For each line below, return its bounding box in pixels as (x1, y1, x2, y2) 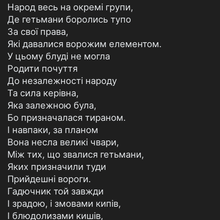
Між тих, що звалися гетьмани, (7, 149, 144, 160)
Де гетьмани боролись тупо (7, 14, 131, 25)
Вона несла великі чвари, (7, 137, 119, 147)
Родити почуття (7, 63, 78, 74)
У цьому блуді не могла (7, 51, 110, 61)
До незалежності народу (7, 75, 117, 86)
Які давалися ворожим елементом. (7, 38, 162, 49)
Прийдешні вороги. (7, 173, 91, 184)
